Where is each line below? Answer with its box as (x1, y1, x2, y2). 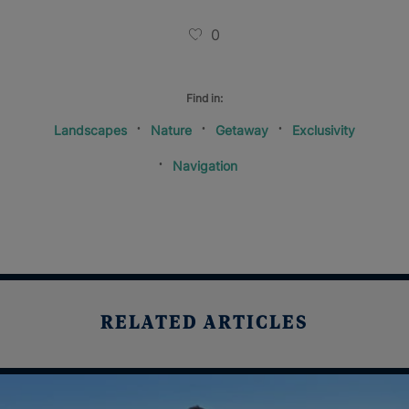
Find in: (186, 90, 223, 105)
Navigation (172, 157, 237, 173)
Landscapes (54, 121, 127, 138)
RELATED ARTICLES (100, 314, 309, 333)
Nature (151, 121, 192, 138)
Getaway (215, 121, 268, 138)
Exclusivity (292, 121, 355, 138)
